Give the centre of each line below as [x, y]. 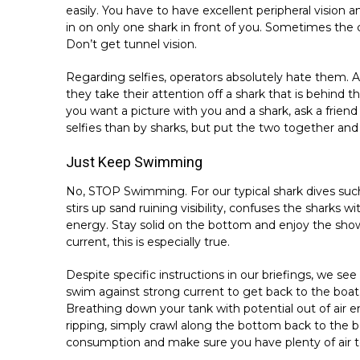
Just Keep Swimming [134, 162]
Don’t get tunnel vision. [131, 44]
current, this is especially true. [148, 241]
